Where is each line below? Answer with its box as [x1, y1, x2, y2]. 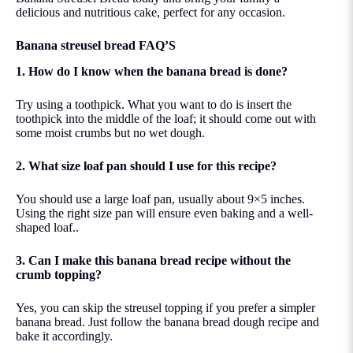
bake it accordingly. [16, 329, 113, 343]
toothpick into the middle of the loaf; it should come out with [16, 111, 316, 125]
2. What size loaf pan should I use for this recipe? [16, 158, 277, 173]
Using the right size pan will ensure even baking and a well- [16, 206, 313, 220]
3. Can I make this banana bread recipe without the [16, 253, 291, 267]
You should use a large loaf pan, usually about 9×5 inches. [16, 191, 305, 206]
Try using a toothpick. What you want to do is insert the [16, 97, 292, 111]
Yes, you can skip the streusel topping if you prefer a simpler [16, 300, 315, 314]
